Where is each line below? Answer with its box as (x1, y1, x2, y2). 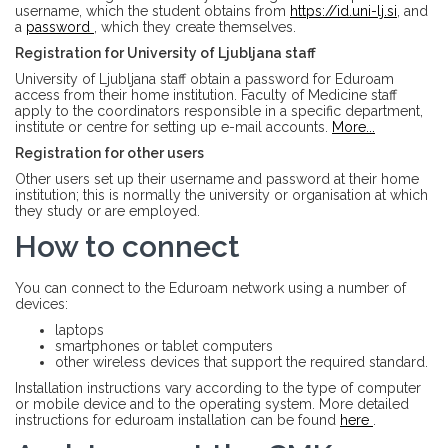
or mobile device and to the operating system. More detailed (15, 396, 409, 412)
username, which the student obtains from (15, 3, 290, 19)
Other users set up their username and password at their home (15, 171, 419, 187)
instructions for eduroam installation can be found (15, 412, 340, 428)
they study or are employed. (15, 203, 200, 219)
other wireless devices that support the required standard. (55, 354, 428, 370)
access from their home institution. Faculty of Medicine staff (15, 87, 397, 103)
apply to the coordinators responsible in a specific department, (15, 103, 423, 119)
